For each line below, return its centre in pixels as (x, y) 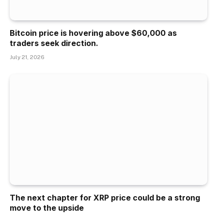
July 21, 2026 (27, 57)
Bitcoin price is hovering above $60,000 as (93, 33)
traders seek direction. (54, 43)
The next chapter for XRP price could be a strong (105, 198)
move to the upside (47, 208)
